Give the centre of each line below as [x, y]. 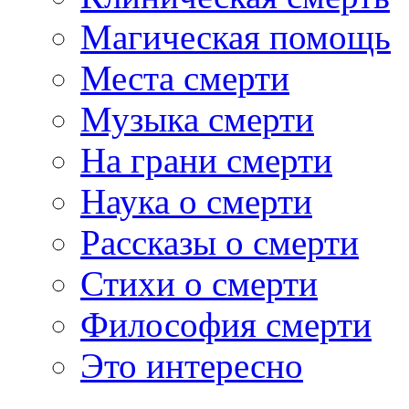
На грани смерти [206, 161]
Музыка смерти [197, 120]
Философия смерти [226, 325]
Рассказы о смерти [220, 243]
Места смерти [185, 79]
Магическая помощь [236, 37]
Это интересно [192, 366]
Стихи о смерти [199, 284]
